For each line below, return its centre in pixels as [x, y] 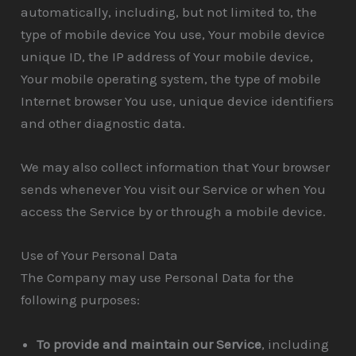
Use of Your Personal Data [100, 255]
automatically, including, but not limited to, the [169, 12]
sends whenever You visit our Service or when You [174, 190]
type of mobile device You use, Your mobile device [173, 34]
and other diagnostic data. [103, 123]
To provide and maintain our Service [149, 344]
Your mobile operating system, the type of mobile [171, 79]
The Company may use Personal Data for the [158, 278]
